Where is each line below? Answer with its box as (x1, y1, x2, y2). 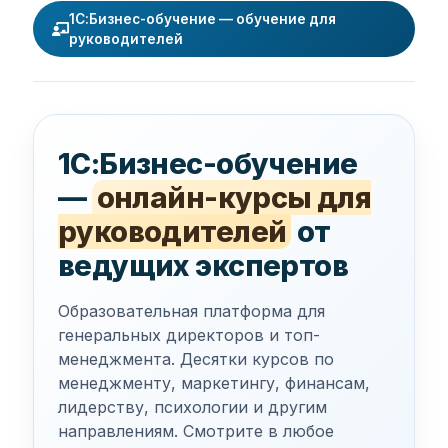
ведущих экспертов (57, 248, 349, 283)
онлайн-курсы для (96, 180, 372, 215)
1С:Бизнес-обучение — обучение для (69, 11, 337, 27)
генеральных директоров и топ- (57, 325, 320, 345)
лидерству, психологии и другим (57, 397, 327, 417)
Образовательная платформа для (57, 301, 325, 321)
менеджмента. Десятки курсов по (57, 349, 334, 369)
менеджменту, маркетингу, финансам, (57, 373, 370, 393)
